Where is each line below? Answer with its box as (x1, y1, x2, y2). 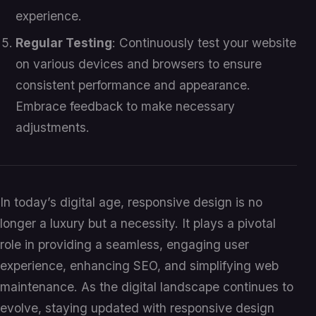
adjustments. (16, 120, 90, 135)
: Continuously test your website (112, 35, 297, 51)
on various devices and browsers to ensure (16, 56, 262, 72)
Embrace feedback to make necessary (16, 99, 236, 114)
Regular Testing (16, 35, 113, 51)
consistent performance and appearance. (16, 78, 251, 93)
